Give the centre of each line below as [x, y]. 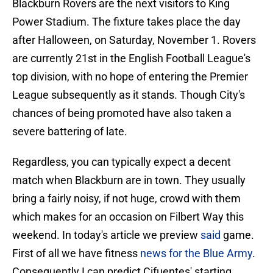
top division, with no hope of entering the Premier [130, 77]
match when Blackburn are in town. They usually [129, 180]
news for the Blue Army [196, 253]
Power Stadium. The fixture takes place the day [126, 22]
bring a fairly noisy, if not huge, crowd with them [126, 199]
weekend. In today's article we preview [106, 235]
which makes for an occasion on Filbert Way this [128, 217]
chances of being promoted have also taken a [122, 113]
